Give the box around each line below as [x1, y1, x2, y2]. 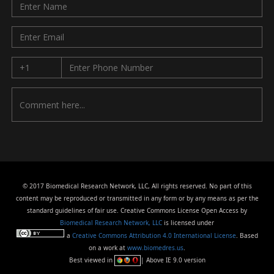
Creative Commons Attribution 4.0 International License [72, 231, 236, 240]
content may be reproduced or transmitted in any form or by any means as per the [15, 194, 259, 203]
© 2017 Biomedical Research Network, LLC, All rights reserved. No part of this [22, 182, 252, 191]
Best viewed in [68, 256, 114, 265]
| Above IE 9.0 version [140, 256, 206, 265]
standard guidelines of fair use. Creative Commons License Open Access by [27, 206, 247, 215]
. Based [236, 231, 258, 240]
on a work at [89, 243, 127, 253]
